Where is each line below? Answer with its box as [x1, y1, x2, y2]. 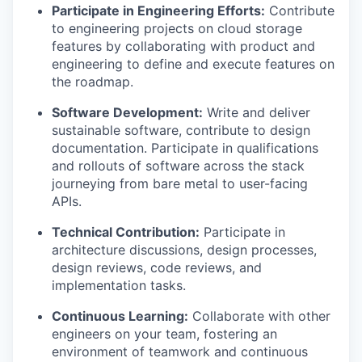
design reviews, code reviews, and [52, 259, 262, 276]
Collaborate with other [188, 308, 330, 324]
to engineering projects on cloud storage [52, 20, 302, 36]
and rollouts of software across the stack [52, 158, 305, 174]
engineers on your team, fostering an [52, 326, 277, 342]
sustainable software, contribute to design [52, 122, 310, 138]
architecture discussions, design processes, [52, 242, 317, 258]
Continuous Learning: [52, 308, 188, 324]
